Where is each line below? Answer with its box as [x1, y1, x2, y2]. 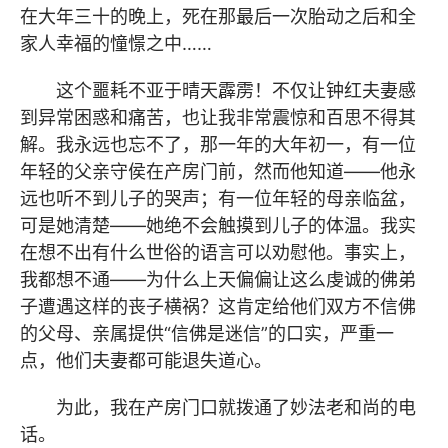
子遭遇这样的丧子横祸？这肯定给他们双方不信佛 [20, 296, 416, 317]
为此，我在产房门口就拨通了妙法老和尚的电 [56, 397, 416, 418]
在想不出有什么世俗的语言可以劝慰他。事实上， [20, 242, 416, 263]
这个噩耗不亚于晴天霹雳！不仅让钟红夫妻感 [56, 80, 416, 101]
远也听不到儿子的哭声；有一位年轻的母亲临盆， [20, 188, 416, 209]
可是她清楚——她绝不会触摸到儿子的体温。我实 [20, 215, 416, 236]
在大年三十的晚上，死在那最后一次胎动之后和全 [20, 6, 416, 27]
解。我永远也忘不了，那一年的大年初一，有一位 [20, 134, 416, 155]
